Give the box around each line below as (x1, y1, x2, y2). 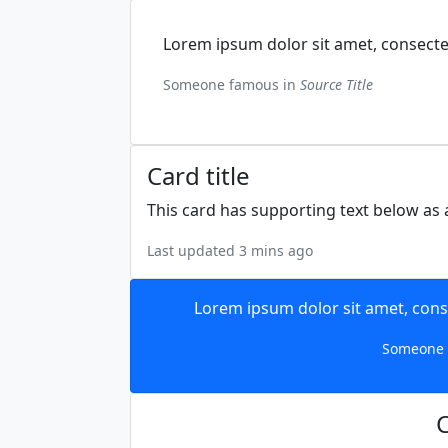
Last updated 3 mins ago (147, 241, 313, 260)
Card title (147, 159, 250, 192)
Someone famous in (163, 75, 300, 94)
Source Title (300, 75, 373, 94)
